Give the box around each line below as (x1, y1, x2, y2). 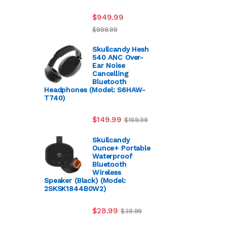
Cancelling (92, 69, 129, 78)
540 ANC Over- (92, 53, 144, 62)
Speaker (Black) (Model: (44, 176, 126, 185)
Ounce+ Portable (92, 144, 150, 153)
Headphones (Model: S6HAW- (44, 86, 145, 94)
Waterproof (92, 152, 132, 161)
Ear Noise (92, 61, 125, 70)
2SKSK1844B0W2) (44, 184, 106, 193)
